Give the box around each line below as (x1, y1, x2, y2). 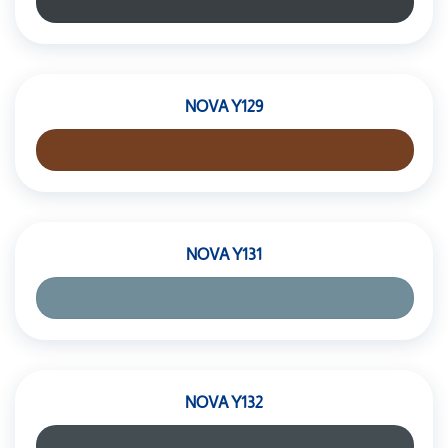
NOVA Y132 (185, 394, 263, 411)
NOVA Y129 (185, 98, 263, 115)
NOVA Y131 (186, 246, 262, 263)
